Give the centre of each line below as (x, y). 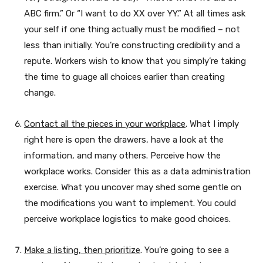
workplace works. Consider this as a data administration (137, 171)
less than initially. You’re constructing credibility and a (132, 45)
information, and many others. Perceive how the (122, 155)
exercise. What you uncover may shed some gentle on (133, 187)
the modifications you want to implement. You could (130, 203)
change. (40, 92)
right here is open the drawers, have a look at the (124, 139)
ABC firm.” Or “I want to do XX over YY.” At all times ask (135, 13)
